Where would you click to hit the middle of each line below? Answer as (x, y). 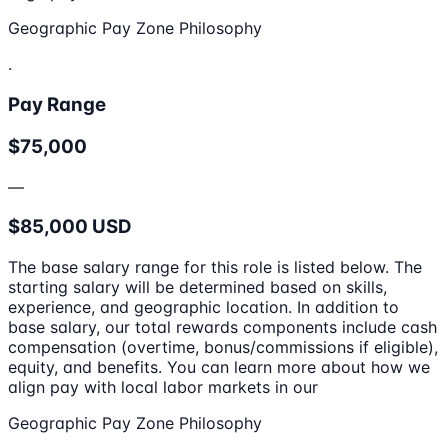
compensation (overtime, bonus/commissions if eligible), (223, 347)
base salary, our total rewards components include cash (222, 327)
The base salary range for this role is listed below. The (215, 267)
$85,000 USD (70, 227)
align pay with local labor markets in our (163, 387)
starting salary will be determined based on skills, (197, 287)
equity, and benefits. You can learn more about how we (219, 367)
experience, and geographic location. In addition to (203, 307)
